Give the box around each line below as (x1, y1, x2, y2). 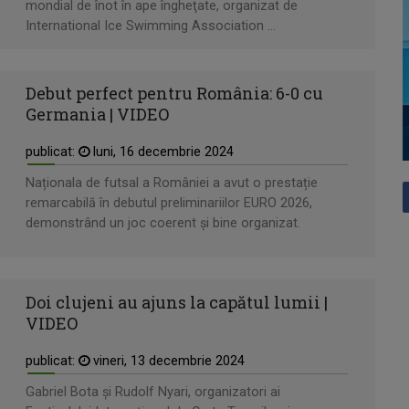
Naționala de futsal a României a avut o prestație (26, 175, 318, 192)
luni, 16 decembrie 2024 (89, 144, 234, 161)
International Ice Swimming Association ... (26, 17, 276, 34)
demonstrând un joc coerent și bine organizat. (26, 215, 300, 232)
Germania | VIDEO (26, 103, 169, 126)
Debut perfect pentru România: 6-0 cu (26, 82, 323, 105)
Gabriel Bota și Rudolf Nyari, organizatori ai (26, 383, 280, 400)
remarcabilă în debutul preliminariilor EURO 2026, (26, 195, 312, 212)
